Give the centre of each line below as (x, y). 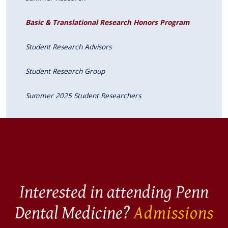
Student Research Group (65, 71)
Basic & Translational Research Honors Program (107, 22)
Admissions (173, 213)
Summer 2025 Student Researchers (83, 95)
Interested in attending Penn (114, 192)
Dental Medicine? (74, 213)
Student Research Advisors (68, 46)
